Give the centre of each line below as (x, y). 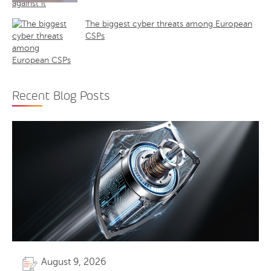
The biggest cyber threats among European (169, 24)
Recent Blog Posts (61, 95)
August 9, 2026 (74, 262)
